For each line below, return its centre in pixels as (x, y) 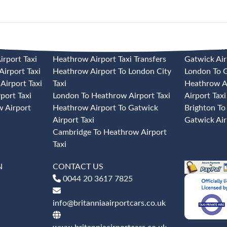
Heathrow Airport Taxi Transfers (109, 59)
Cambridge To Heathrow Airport (110, 132)
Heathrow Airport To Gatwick (105, 108)
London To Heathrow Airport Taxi (111, 96)
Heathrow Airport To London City (112, 71)
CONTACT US (78, 167)
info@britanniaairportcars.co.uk (109, 203)
